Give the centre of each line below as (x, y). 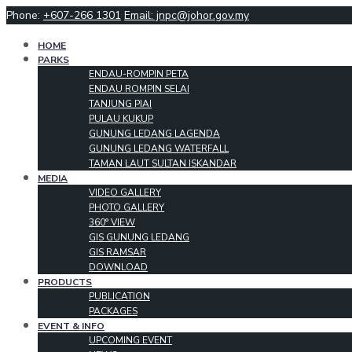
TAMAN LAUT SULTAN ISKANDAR (163, 163)
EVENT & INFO (71, 326)
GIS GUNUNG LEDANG (139, 237)
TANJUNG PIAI (120, 104)
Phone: (25, 15)
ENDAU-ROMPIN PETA (139, 74)
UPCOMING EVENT (130, 340)
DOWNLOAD (118, 267)
